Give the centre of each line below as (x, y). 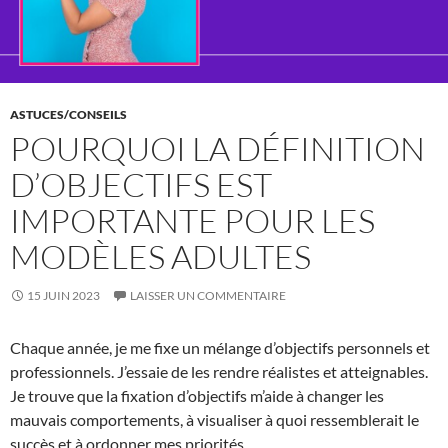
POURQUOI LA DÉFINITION (217, 148)
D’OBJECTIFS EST (141, 184)
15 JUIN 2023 (63, 295)
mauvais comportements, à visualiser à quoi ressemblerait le (214, 419)
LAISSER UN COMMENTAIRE (208, 295)
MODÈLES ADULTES (160, 256)
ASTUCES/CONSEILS (68, 114)
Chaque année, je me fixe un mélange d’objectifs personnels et (220, 347)
